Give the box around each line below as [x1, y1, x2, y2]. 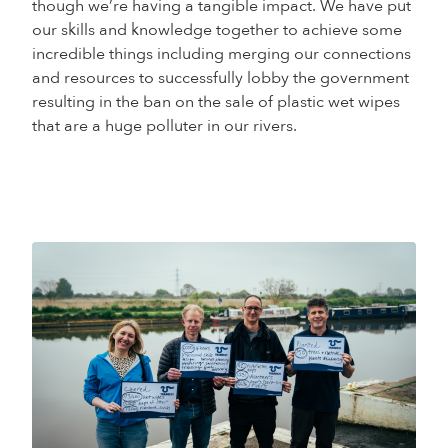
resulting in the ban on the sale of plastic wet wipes [32, 91, 400, 113]
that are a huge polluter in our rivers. [32, 115, 297, 137]
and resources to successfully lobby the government [32, 67, 409, 89]
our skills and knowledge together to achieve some [32, 19, 402, 41]
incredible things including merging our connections [32, 43, 411, 65]
